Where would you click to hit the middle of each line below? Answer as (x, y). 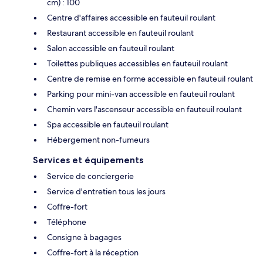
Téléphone (67, 222)
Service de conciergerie (90, 176)
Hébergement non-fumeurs (98, 139)
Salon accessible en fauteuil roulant (111, 48)
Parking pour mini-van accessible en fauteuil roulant (141, 94)
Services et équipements (88, 160)
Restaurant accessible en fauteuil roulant (120, 33)
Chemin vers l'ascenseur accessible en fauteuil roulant (144, 109)
